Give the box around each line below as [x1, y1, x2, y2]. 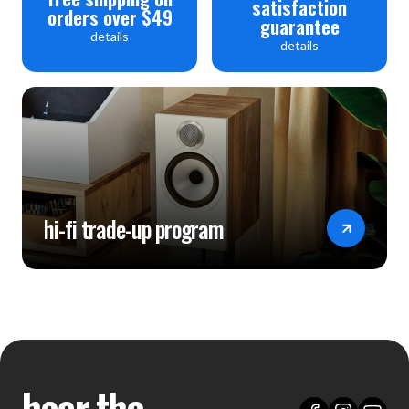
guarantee [259, 12, 340, 41]
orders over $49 [47, 2, 173, 31]
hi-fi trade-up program [44, 211, 224, 246]
